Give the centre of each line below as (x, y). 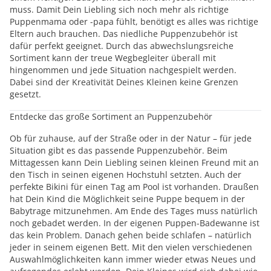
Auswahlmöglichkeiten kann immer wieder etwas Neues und (133, 259)
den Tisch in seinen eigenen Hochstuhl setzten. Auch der (126, 175)
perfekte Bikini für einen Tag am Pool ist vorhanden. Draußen (134, 187)
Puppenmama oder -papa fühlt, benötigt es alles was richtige (134, 21)
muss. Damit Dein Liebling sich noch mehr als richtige (119, 9)
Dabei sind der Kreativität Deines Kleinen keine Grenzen (124, 82)
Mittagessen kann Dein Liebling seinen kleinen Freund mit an (134, 162)
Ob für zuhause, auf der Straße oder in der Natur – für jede (131, 138)
